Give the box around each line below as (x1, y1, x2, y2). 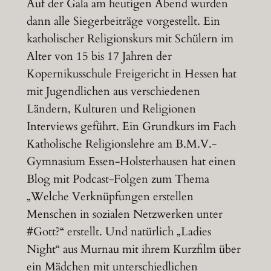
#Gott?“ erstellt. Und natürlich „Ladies (26, 224, 211, 240)
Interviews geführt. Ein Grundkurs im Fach (26, 119, 236, 135)
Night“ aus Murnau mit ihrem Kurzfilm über (26, 241, 241, 258)
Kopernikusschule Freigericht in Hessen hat (26, 66, 237, 82)
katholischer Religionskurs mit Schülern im (26, 31, 233, 47)
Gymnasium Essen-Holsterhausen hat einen (26, 154, 236, 170)
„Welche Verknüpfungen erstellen (26, 189, 194, 205)
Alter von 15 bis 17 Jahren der (26, 48, 172, 65)
